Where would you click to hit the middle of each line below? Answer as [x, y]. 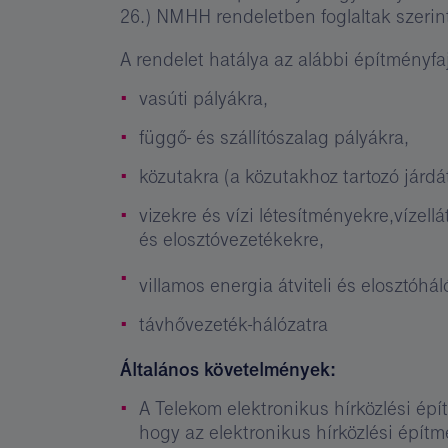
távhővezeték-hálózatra [233, 324]
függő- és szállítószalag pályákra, [273, 137]
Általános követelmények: [228, 369]
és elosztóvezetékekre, [231, 239]
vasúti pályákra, [203, 98]
